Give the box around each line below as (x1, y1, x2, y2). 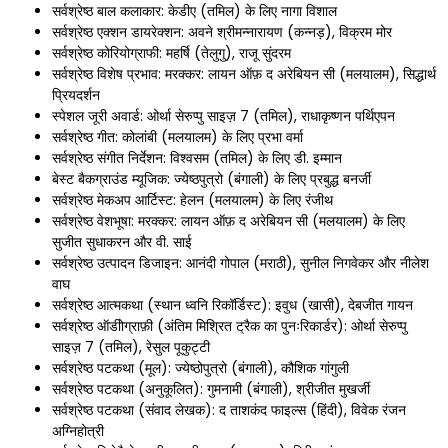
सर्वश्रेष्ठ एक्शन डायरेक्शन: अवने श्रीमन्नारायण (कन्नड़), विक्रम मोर (52, 21, 392, 42)
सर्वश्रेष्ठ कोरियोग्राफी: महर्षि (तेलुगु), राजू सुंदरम (52, 42, 291, 63)
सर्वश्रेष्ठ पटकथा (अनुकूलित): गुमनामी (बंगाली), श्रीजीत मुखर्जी (52, 378, 370, 399)
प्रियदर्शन (52, 84, 100, 105)
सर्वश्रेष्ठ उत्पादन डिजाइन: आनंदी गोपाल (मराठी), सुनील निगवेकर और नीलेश (52, 252, 429, 273)
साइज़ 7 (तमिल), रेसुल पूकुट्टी (52, 336, 210, 357)
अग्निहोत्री (52, 420, 104, 441)
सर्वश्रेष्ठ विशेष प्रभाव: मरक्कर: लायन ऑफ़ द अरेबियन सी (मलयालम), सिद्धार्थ (52, 63, 436, 84)
